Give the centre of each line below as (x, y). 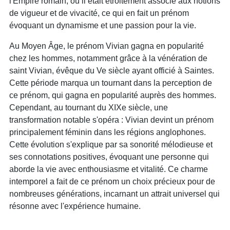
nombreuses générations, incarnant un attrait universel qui (114, 194)
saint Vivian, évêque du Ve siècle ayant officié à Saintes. (112, 70)
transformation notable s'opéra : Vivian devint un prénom (111, 120)
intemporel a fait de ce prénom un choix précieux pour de (112, 181)
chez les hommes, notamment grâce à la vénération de (108, 58)
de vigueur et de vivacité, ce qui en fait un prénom (99, 13)
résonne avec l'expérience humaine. (75, 206)
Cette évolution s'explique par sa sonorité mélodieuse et (111, 144)
